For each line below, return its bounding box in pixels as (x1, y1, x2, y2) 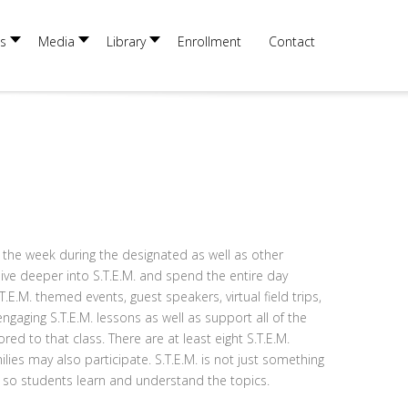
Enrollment (178, 33, 241, 50)
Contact (269, 33, 315, 50)
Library (107, 33, 146, 50)
